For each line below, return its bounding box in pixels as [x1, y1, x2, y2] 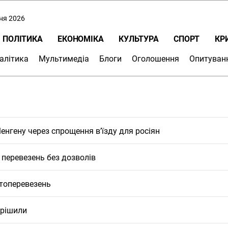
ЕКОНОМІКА [58, 34, 104, 44]
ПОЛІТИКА [3, 34, 43, 44]
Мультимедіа [39, 53, 89, 64]
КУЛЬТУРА [119, 34, 159, 44]
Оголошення [132, 53, 179, 64]
